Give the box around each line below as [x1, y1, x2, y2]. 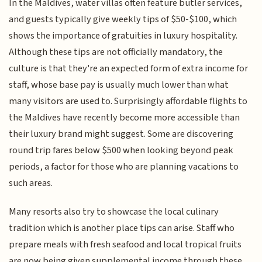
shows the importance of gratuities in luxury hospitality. [9, 29, 238, 43]
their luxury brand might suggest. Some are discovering [9, 127, 234, 142]
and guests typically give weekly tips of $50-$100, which [9, 12, 237, 27]
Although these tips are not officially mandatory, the [9, 45, 223, 60]
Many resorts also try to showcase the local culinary [9, 204, 219, 219]
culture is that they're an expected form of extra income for [9, 61, 249, 76]
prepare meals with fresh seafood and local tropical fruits [9, 237, 242, 251]
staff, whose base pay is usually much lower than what [9, 78, 229, 92]
